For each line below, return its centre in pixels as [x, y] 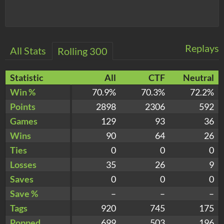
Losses [23, 164]
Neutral [198, 77]
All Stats [28, 50]
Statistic [27, 77]
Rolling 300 [82, 51]
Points [23, 106]
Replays [202, 48]
